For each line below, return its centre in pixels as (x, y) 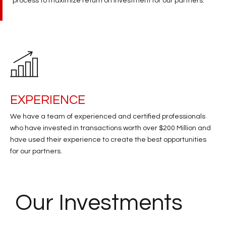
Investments (121, 203)
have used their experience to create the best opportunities (108, 140)
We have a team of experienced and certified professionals (108, 117)
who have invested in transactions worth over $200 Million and (110, 128)
